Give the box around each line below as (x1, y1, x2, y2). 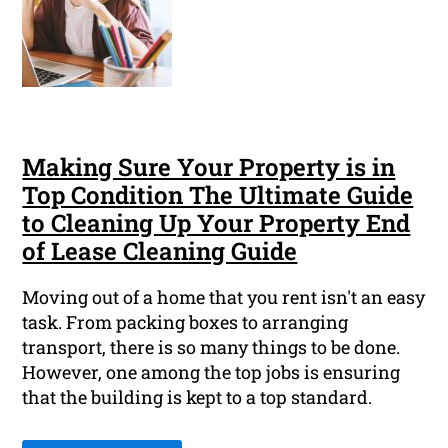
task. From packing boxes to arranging (22, 310, 349, 335)
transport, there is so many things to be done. (22, 335, 401, 360)
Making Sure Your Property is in (22, 151, 396, 184)
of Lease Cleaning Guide (22, 235, 298, 268)
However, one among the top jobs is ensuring (22, 360, 401, 385)
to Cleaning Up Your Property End (22, 207, 411, 240)
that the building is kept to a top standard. (22, 385, 373, 410)
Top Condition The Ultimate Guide (22, 179, 414, 212)
